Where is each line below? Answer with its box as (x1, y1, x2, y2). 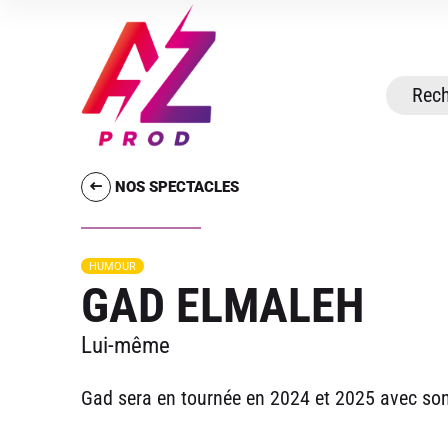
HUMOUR (88, 259, 136, 273)
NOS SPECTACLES (114, 177, 239, 196)
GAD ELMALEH (80, 277, 364, 335)
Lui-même (80, 332, 170, 359)
